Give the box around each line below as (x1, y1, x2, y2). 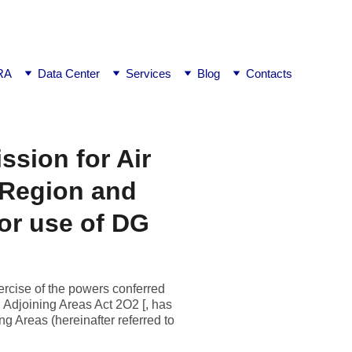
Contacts (246, 67, 292, 80)
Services (126, 67, 171, 80)
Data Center (38, 67, 100, 80)
